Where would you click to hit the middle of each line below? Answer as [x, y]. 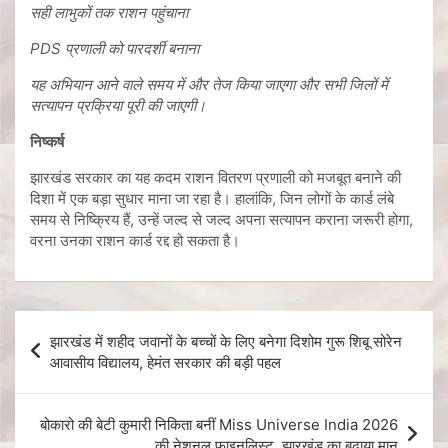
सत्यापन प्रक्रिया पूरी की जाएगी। [118, 106]
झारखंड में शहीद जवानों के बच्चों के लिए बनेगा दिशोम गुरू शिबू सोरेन [226, 342]
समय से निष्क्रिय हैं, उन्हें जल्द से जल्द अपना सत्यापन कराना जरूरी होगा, [221, 220]
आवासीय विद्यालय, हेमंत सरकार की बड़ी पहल [165, 363]
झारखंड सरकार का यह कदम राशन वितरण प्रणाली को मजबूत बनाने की [215, 178]
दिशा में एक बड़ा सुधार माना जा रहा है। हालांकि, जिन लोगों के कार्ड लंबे [212, 199]
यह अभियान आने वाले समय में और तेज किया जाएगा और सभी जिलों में [209, 85]
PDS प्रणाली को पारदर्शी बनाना [114, 49]
